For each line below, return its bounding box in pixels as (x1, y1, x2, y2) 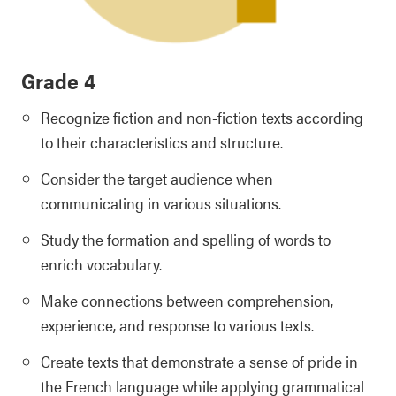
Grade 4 (21, 65, 95, 95)
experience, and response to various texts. (41, 313, 314, 336)
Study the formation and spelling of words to (41, 227, 331, 250)
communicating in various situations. (41, 191, 281, 214)
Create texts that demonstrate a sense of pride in (41, 349, 358, 372)
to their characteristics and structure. (41, 130, 283, 153)
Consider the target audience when (41, 166, 273, 189)
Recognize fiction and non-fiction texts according (41, 105, 363, 128)
